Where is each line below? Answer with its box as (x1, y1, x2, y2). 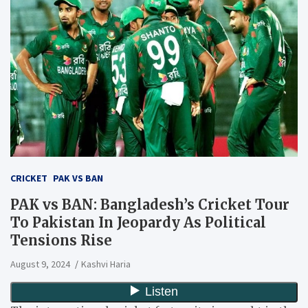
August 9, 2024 (10, 257, 70, 270)
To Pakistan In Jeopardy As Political (10, 213, 266, 231)
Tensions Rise (10, 231, 112, 249)
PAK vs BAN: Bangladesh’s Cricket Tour (10, 195, 289, 213)
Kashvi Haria (81, 257, 131, 270)
